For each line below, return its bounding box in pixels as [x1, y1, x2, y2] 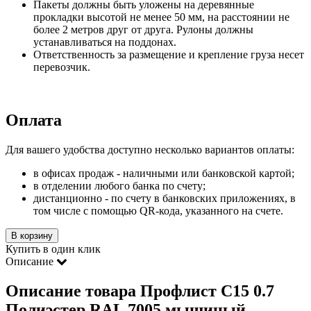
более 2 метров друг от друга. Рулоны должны [33, 23, 253, 35]
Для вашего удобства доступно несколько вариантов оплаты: [6, 143, 294, 155]
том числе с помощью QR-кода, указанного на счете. [33, 204, 283, 217]
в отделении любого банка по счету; [33, 179, 205, 192]
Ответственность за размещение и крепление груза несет [33, 48, 304, 60]
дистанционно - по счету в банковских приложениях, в [33, 192, 296, 204]
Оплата [6, 110, 62, 129]
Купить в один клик [6, 242, 101, 255]
